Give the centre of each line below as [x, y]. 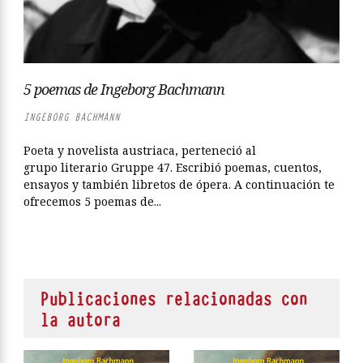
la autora [80, 321]
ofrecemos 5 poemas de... [92, 202]
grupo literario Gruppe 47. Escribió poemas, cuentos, [173, 168]
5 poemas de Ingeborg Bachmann [124, 90]
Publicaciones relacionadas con [173, 300]
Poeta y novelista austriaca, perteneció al [140, 151]
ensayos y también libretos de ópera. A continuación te [179, 185]
